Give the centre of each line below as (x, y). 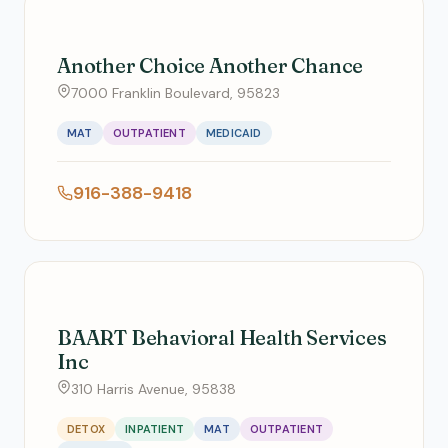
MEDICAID (233, 133)
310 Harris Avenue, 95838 (153, 389)
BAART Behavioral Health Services (222, 337)
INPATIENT (155, 429)
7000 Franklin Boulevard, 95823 (175, 93)
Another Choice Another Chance (210, 65)
